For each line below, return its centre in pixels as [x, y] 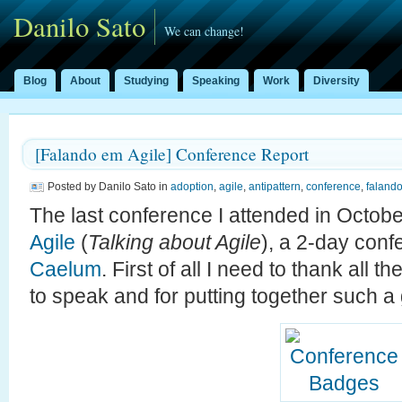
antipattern [275, 187]
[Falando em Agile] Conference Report [172, 154]
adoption [192, 187]
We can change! [204, 31]
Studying [146, 81]
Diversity [336, 81]
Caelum [66, 269]
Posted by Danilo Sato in [109, 187]
